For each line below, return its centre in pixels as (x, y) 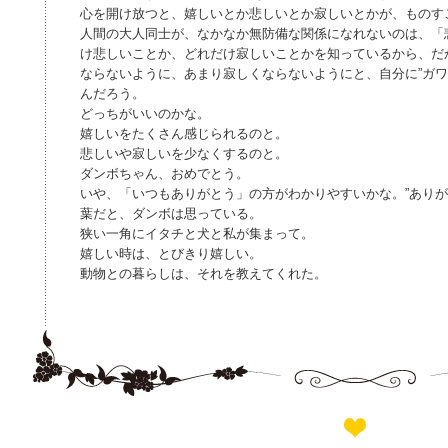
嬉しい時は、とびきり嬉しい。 (171, 253)
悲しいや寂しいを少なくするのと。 (184, 153)
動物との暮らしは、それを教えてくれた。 (203, 273)
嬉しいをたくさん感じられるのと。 (184, 133)
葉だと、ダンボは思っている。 (171, 213)
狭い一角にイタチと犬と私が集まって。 (197, 233)
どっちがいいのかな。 (145, 113)
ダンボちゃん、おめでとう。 (164, 173)
